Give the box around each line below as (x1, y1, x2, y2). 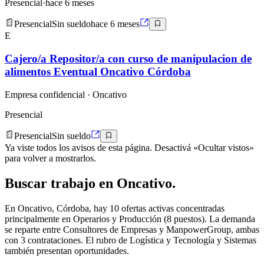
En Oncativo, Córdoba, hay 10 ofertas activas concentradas (5, 203, 225, 214)
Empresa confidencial (5, 89, 85, 100)
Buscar (5, 176, 51, 192)
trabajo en (51, 176, 117, 192)
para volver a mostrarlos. (5, 153, 96, 164)
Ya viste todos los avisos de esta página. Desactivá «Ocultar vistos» (5, 143, 254, 153)
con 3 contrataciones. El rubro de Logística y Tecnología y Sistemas (5, 235, 256, 246)
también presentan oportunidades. (5, 246, 129, 256)
